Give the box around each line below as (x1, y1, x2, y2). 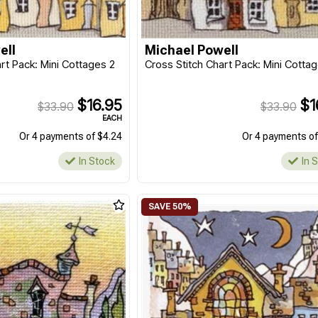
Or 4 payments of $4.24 (19, 131, 123, 142)
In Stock (79, 155, 116, 167)
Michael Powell (145, 43, 239, 57)
